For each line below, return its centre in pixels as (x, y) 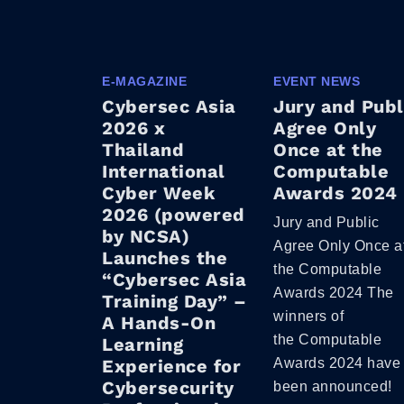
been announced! (333, 386)
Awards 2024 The (334, 292)
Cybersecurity (168, 387)
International (164, 171)
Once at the (328, 149)
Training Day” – (174, 301)
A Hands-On (159, 322)
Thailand (143, 149)
